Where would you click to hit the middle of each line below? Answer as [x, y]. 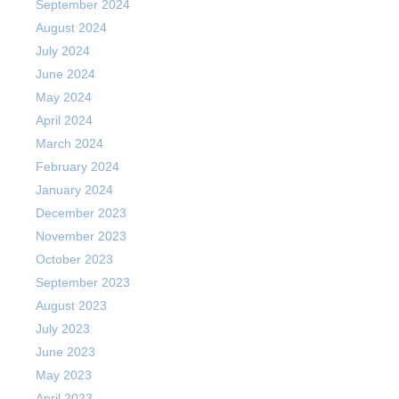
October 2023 [74, 259]
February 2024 [77, 167]
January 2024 [74, 190]
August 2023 [71, 305]
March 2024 [69, 143]
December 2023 [81, 213]
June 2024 [65, 74]
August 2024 [71, 28]
